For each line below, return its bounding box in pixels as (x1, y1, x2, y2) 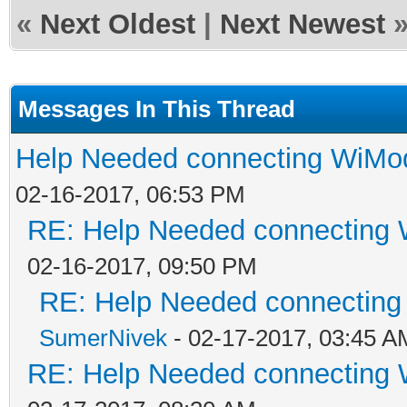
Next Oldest (40, 7, 195, 40)
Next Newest (220, 7, 385, 40)
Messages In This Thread (18, 94, 295, 123)
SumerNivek (39, 323, 167, 352)
